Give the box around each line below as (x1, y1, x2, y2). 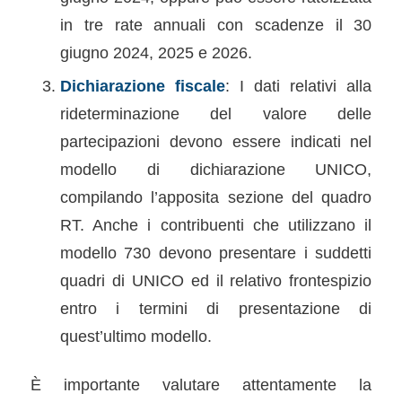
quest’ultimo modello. (59, 326, 212, 345)
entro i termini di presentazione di (59, 298, 372, 318)
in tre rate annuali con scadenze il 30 (59, 14, 372, 34)
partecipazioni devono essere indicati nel (59, 131, 372, 151)
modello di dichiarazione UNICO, (59, 159, 372, 179)
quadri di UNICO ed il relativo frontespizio (59, 270, 372, 290)
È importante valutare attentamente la (30, 374, 372, 394)
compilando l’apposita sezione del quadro (59, 187, 372, 206)
